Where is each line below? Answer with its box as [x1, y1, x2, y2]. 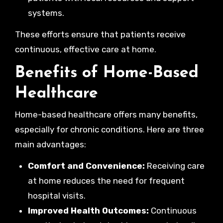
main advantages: [14, 139, 86, 149]
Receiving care [144, 161, 205, 171]
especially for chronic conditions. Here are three [14, 124, 204, 134]
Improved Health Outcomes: [27, 206, 149, 216]
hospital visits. [27, 191, 86, 201]
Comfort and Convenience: [27, 161, 145, 171]
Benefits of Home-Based [14, 65, 199, 81]
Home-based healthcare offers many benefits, [14, 110, 198, 119]
